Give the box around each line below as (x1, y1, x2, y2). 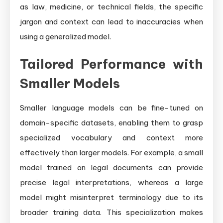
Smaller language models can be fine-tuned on (20, 103, 203, 112)
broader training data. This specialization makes (20, 207, 203, 217)
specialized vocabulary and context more (20, 132, 203, 142)
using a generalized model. (20, 31, 111, 41)
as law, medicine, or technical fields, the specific (20, 1, 203, 11)
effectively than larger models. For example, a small (20, 147, 203, 157)
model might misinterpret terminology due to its (20, 192, 203, 202)
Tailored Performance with (20, 55, 203, 72)
